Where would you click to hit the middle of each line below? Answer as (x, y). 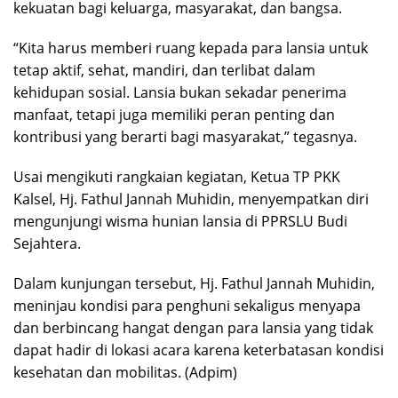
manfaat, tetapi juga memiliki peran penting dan (174, 114)
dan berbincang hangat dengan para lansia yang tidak (193, 327)
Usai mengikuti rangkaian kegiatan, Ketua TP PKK (177, 176)
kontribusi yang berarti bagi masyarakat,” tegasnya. (185, 136)
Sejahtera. (47, 243)
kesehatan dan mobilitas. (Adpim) (125, 372)
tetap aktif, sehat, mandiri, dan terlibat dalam (164, 70)
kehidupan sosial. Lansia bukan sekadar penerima (180, 92)
